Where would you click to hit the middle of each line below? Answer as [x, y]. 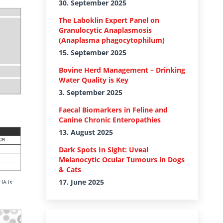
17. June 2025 [81, 182]
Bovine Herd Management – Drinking [122, 70]
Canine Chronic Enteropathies [110, 120]
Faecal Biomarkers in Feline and [113, 110]
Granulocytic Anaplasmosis [105, 30]
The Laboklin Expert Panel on [109, 20]
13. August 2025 [86, 132]
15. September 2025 [93, 53]
